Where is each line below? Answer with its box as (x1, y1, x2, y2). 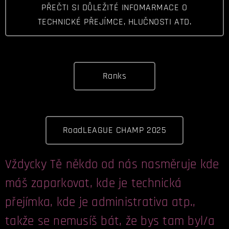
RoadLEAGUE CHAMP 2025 (62, 124, 167, 136)
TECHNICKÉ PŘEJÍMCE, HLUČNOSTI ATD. (37, 16, 192, 28)
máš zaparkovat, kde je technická (5, 175, 181, 192)
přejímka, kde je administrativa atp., (5, 194, 196, 211)
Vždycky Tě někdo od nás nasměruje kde (5, 156, 219, 173)
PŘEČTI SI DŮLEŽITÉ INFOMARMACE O (41, 2, 188, 13)
